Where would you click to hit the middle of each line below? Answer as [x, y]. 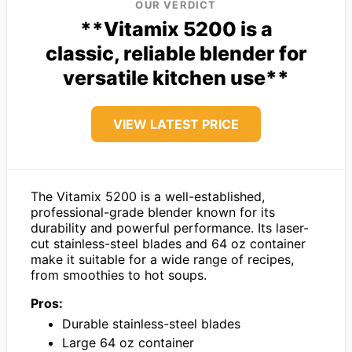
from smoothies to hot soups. [119, 275]
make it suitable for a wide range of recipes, [162, 259]
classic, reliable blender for [176, 53]
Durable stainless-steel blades [151, 323]
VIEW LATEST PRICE [176, 124]
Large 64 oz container [128, 342]
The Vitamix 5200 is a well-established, [148, 196]
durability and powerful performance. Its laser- [170, 227]
